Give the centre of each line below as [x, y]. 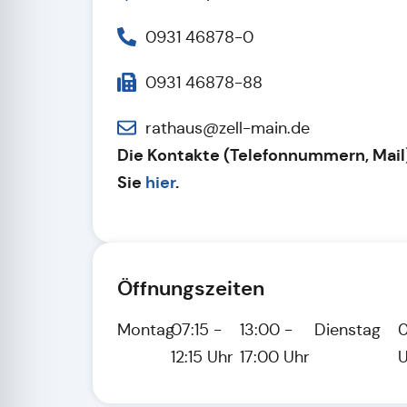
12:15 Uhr [202, 357]
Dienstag [348, 329]
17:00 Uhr [275, 357]
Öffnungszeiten [191, 288]
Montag [146, 329]
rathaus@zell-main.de [228, 128]
